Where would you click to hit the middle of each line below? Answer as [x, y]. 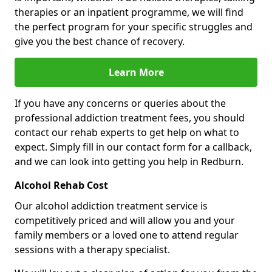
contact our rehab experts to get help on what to [127, 132]
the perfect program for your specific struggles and [134, 26]
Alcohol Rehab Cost [61, 185]
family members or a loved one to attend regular [127, 235]
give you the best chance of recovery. [100, 41]
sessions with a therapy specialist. [92, 249]
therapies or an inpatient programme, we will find [129, 12]
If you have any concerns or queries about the [120, 103]
